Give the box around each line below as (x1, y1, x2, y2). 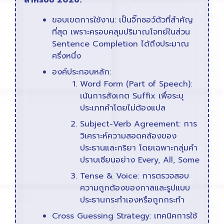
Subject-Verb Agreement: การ (80, 118, 197, 130)
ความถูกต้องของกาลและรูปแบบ (80, 182, 190, 194)
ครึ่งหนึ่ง (52, 50, 81, 62)
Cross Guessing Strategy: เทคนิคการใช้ (52, 210, 197, 222)
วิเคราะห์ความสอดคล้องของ (80, 130, 176, 142)
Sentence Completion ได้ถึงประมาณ (52, 38, 189, 50)
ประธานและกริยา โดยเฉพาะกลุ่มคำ (80, 142, 197, 154)
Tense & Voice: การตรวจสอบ (80, 170, 189, 182)
